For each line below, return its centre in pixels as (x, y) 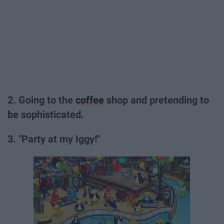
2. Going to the (41, 100)
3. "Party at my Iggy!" (54, 139)
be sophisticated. (46, 114)
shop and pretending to (156, 100)
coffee (90, 100)
